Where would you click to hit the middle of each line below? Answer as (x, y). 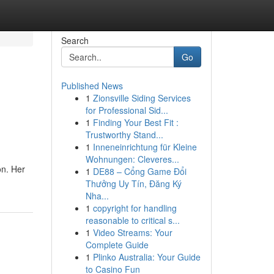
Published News (92, 86)
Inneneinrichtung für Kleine (145, 147)
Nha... (97, 196)
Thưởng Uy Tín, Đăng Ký (133, 183)
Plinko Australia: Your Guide (146, 257)
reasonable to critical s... (132, 220)
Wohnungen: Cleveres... (132, 159)
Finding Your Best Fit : (135, 122)
